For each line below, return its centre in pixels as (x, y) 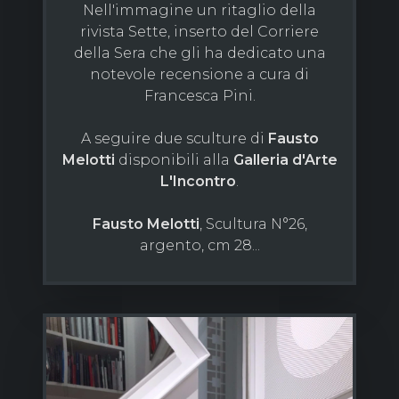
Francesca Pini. (199, 96)
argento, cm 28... (199, 246)
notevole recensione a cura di (199, 75)
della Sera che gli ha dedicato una (199, 53)
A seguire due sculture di (174, 139)
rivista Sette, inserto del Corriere (199, 32)
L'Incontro (198, 182)
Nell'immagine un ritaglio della (199, 11)
